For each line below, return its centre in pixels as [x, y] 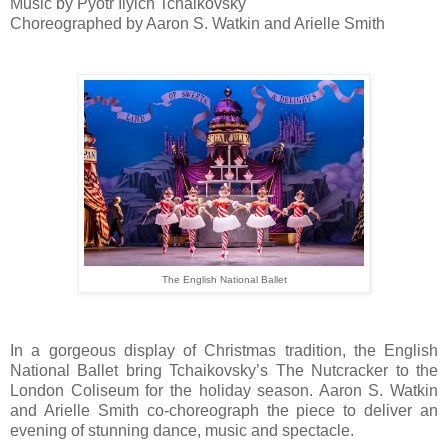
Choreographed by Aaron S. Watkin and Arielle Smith [197, 23]
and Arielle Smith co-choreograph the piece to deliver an [224, 410]
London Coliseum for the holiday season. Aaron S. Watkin [224, 390]
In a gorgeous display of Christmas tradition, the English [224, 350]
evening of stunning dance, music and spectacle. [182, 430]
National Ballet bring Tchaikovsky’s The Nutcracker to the [224, 370]
